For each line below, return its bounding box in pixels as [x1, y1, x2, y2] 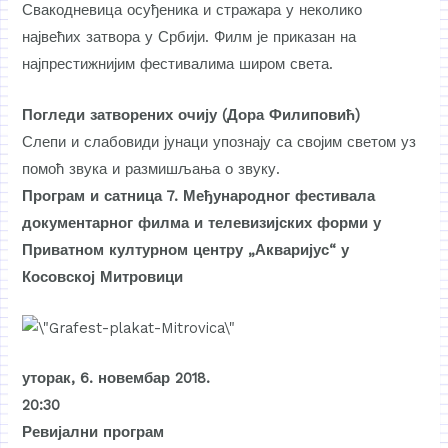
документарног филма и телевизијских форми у [22, 213, 382, 232]
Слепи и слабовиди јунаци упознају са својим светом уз [22, 132, 417, 151]
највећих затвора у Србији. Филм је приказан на [22, 28, 357, 47]
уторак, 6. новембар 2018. [22, 369, 211, 388]
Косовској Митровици [22, 267, 184, 286]
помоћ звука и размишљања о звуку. [22, 159, 281, 178]
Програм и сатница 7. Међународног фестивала [22, 186, 376, 205]
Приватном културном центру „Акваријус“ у [22, 240, 350, 259]
